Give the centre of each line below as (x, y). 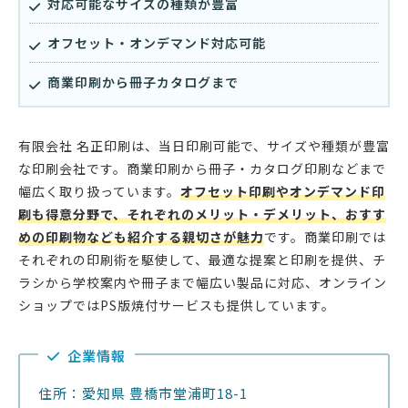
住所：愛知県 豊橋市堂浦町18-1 (143, 393)
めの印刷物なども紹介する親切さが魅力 (141, 237)
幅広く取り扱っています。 (99, 192)
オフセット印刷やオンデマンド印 (283, 192)
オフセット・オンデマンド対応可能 (157, 43)
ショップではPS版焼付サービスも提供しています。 (177, 306)
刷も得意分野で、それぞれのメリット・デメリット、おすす (202, 214)
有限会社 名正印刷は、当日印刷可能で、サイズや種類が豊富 (204, 146)
